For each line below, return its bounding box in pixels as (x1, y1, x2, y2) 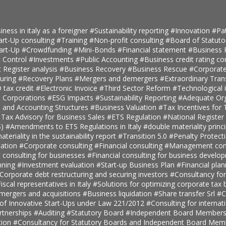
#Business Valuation (90, 102, 158, 112)
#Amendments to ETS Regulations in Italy (5, 121, 143, 131)
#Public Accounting (75, 54, 140, 64)
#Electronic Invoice (35, 83, 99, 93)
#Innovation (170, 25, 212, 35)
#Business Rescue (127, 64, 189, 74)
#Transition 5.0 (118, 131, 169, 141)
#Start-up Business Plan (96, 159, 177, 169)
